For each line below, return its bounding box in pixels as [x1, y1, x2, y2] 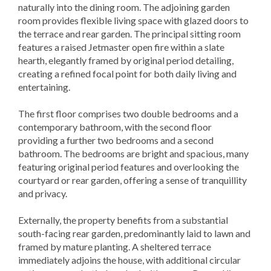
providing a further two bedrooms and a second [18, 134, 214, 146]
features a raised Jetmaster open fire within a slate [18, 41, 224, 53]
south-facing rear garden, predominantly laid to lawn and [18, 227, 250, 239]
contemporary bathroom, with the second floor [18, 120, 212, 132]
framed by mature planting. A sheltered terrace [18, 240, 211, 252]
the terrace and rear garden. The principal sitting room [18, 27, 241, 39]
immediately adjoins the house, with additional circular [18, 253, 241, 266]
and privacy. [18, 187, 67, 199]
